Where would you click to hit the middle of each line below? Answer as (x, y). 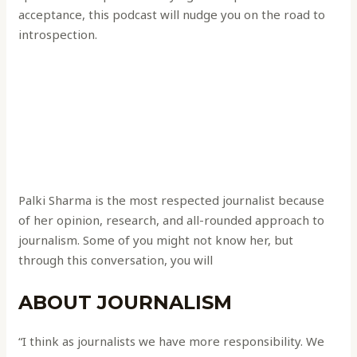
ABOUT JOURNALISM (126, 303)
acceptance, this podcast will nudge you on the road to (172, 15)
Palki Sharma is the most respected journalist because (172, 200)
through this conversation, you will (116, 260)
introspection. (58, 35)
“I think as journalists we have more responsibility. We (172, 341)
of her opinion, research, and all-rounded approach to (172, 220)
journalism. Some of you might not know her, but (156, 240)
